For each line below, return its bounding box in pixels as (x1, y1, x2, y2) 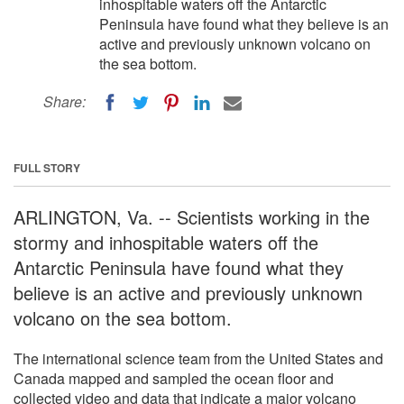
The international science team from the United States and (14, 347, 383, 369)
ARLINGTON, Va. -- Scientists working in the (14, 203, 370, 230)
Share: (43, 91, 86, 112)
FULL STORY (14, 159, 80, 176)
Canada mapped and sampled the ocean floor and (14, 367, 334, 389)
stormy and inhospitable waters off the (14, 228, 318, 255)
